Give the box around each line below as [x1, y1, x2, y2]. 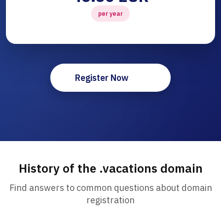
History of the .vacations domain [18, 160, 203, 177]
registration [86, 194, 135, 206]
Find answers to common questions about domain [9, 182, 212, 194]
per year [98, 10, 123, 18]
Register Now [75, 72, 128, 84]
